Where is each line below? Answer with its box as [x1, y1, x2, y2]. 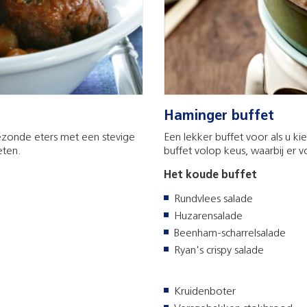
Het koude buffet [164, 170, 257, 182]
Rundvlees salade [174, 194, 253, 206]
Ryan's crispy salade [174, 245, 264, 257]
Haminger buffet [164, 110, 274, 124]
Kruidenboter [174, 286, 236, 298]
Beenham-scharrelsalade [174, 228, 286, 240]
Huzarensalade [174, 211, 243, 223]
